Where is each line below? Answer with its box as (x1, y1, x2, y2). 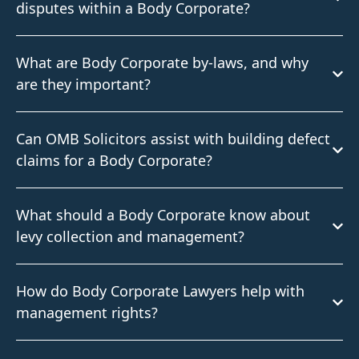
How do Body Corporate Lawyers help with (16, 281, 305, 301)
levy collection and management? (16, 227, 244, 246)
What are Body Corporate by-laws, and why (16, 53, 309, 72)
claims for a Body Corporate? (16, 151, 212, 170)
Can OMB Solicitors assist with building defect (16, 129, 330, 148)
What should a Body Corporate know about (16, 205, 310, 224)
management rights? (16, 303, 158, 322)
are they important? (16, 75, 151, 94)
